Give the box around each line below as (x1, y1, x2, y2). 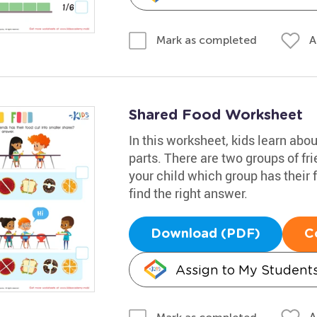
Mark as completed (156, 33, 257, 47)
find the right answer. (128, 185, 248, 202)
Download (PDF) (150, 228, 260, 241)
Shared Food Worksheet (128, 108, 303, 122)
